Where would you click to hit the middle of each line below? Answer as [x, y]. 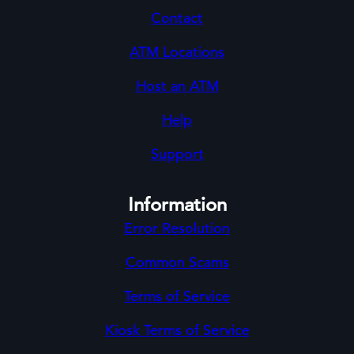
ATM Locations [177, 52]
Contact [177, 18]
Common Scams [177, 262]
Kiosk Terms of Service [177, 330]
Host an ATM [177, 86]
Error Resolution [177, 228]
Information [177, 205]
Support [177, 154]
